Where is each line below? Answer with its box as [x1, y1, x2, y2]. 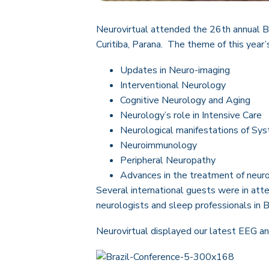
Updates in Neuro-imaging [120, 64, 230, 77]
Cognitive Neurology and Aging [120, 94, 250, 107]
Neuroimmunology [120, 139, 197, 153]
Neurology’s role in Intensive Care [120, 109, 262, 122]
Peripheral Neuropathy [120, 154, 216, 168]
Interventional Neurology [120, 79, 226, 92]
